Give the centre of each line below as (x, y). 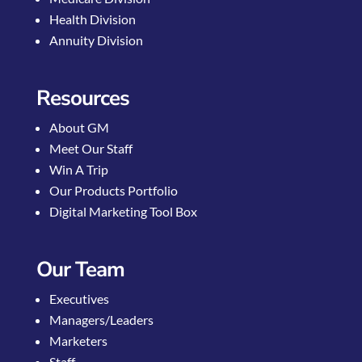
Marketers (78, 340)
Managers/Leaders (101, 319)
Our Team (80, 269)
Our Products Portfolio (113, 190)
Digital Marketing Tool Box (123, 211)
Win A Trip (78, 169)
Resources (82, 98)
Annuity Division (96, 40)
